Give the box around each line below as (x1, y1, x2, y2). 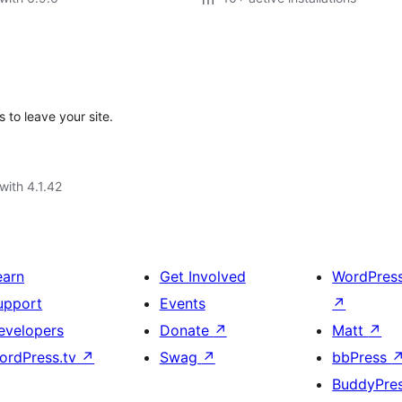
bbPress (332, 348, 392, 366)
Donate (159, 321, 214, 339)
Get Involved (159, 267, 246, 285)
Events (159, 294, 205, 312)
